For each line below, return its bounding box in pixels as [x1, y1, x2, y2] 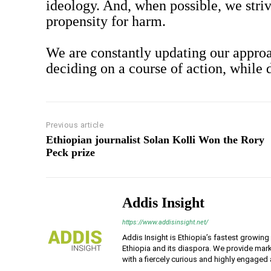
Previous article [46, 120, 103, 130]
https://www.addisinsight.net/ [122, 218, 208, 227]
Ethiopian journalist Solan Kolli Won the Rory [46, 134, 264, 146]
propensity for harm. [46, 13, 166, 30]
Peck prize [46, 146, 95, 159]
